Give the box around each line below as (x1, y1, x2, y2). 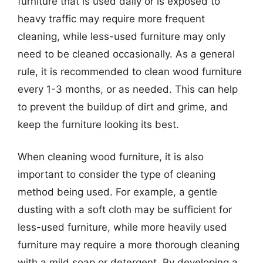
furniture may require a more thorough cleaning (18, 239, 240, 251)
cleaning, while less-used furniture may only (18, 30, 225, 42)
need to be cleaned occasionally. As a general (18, 48, 235, 60)
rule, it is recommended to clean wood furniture (18, 65, 242, 77)
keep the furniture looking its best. (18, 118, 179, 130)
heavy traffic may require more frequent (18, 12, 205, 25)
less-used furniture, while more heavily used (18, 221, 227, 233)
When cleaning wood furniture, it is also (18, 151, 204, 163)
